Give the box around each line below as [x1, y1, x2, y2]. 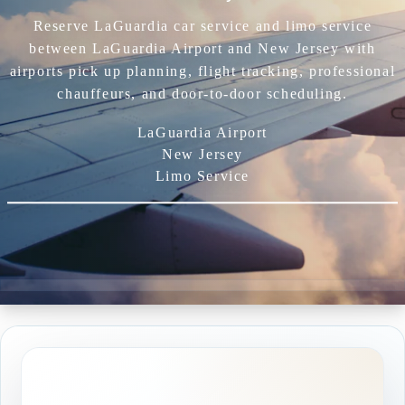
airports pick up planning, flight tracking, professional [9, 63, 396, 80]
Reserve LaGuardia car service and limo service [33, 18, 372, 34]
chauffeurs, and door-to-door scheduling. [57, 86, 348, 102]
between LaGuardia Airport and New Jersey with [29, 41, 376, 57]
